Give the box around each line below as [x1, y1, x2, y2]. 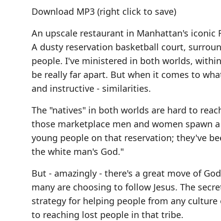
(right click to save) [95, 5, 176, 17]
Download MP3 [32, 5, 95, 17]
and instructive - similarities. [32, 82, 151, 94]
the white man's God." [32, 145, 124, 157]
